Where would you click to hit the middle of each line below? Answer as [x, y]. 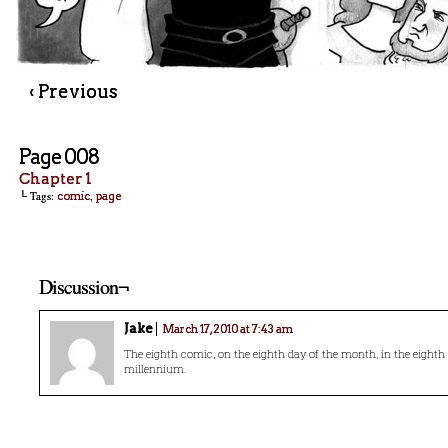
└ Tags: [38, 195]
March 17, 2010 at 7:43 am [227, 329]
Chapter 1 [55, 179]
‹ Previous [73, 91]
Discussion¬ [83, 286]
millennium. [155, 368]
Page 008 [59, 157]
